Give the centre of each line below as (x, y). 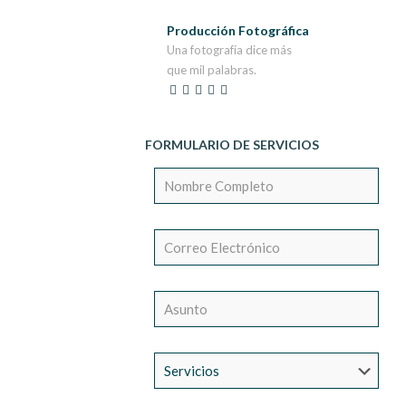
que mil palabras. (211, 70)
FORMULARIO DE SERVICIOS (232, 145)
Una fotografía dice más (229, 50)
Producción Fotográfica (237, 30)
